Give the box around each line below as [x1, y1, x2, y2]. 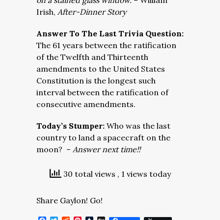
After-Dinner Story [57, 7, 126, 17]
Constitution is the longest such [36, 76, 156, 85]
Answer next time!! [73, 144, 140, 154]
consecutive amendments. [36, 99, 136, 109]
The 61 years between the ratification [36, 40, 176, 50]
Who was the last [105, 121, 170, 131]
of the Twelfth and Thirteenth [36, 52, 148, 62]
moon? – [36, 144, 73, 154]
